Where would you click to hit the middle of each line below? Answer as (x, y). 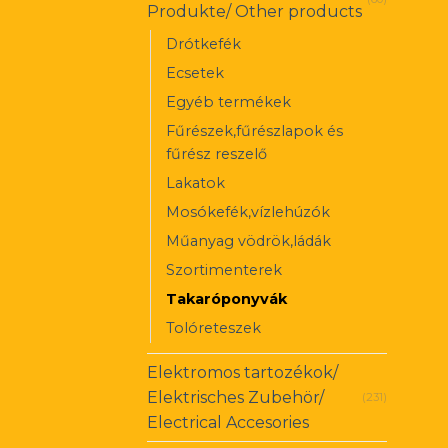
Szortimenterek (224, 270)
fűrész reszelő (216, 154)
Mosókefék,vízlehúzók (248, 212)
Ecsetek (195, 73)
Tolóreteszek (213, 328)
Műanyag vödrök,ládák (248, 241)
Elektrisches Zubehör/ (235, 398)
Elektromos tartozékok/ (242, 373)
